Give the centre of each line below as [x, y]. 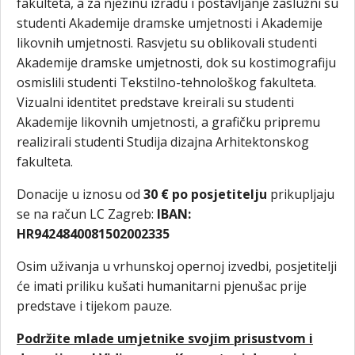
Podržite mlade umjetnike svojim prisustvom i [165, 339]
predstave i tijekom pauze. [94, 306]
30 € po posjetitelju [205, 195]
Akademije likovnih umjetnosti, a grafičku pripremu [168, 122]
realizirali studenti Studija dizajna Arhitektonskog [163, 142]
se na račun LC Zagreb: [87, 214]
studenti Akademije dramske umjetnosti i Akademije [170, 23]
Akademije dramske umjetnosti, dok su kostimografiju [176, 63]
